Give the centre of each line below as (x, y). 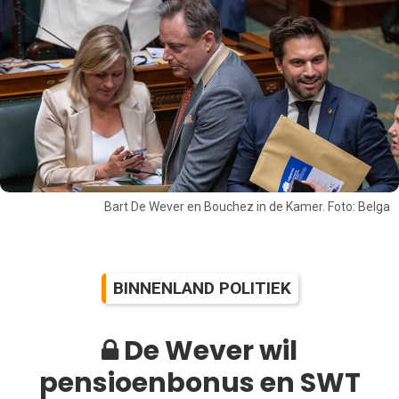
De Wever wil (208, 350)
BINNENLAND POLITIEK (202, 288)
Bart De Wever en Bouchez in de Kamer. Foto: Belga (247, 207)
